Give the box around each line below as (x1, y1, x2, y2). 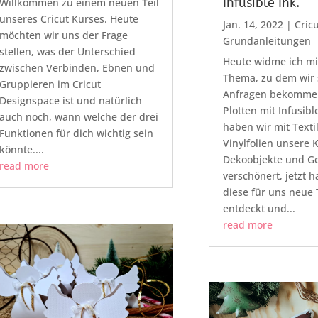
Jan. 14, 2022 (222, 17, 283, 31)
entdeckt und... (222, 201, 295, 215)
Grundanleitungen (222, 33, 311, 48)
